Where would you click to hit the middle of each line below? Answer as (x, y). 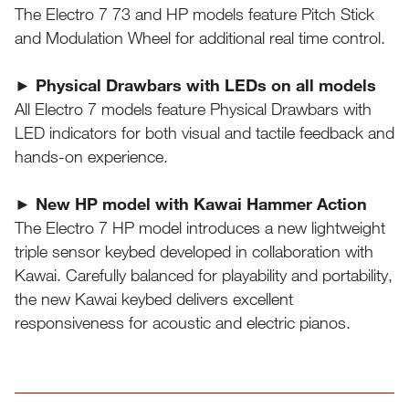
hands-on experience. (91, 157)
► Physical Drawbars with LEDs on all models (195, 85)
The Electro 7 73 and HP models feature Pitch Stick (194, 14)
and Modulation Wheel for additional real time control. (200, 38)
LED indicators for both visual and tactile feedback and (204, 133)
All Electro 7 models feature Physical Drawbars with (193, 109)
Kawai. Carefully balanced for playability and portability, (204, 275)
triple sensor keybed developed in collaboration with (194, 252)
